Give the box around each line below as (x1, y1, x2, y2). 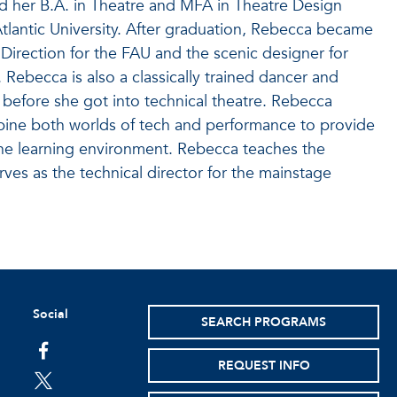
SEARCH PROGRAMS (201, 314, 327, 331)
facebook (31, 341, 105, 365)
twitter (31, 371, 83, 395)
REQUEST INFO (217, 357, 310, 374)
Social (32, 306, 68, 323)
